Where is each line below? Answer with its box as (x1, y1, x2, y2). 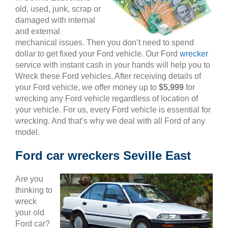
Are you (15, 175, 43, 183)
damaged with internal (15, 16, 95, 24)
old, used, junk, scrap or (15, 5, 101, 13)
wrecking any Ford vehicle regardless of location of (15, 94, 198, 103)
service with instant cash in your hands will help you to (15, 61, 210, 69)
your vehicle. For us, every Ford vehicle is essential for (15, 105, 211, 114)
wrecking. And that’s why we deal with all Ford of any (15, 117, 205, 125)
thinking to (15, 186, 52, 194)
